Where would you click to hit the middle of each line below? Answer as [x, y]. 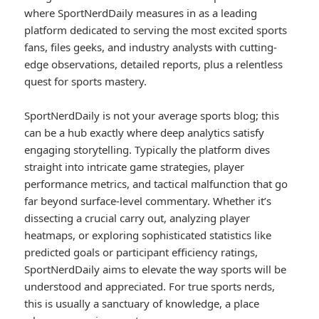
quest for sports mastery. [86, 82]
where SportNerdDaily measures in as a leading [141, 13]
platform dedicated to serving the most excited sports [156, 30]
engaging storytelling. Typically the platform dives [147, 150]
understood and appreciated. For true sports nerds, [150, 287]
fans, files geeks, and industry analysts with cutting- [151, 47]
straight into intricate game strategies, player [135, 167]
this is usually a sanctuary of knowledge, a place [142, 304]
